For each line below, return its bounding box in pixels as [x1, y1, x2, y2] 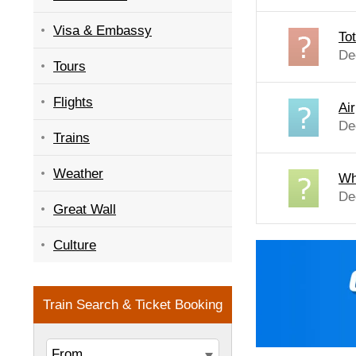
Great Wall [53, 202, 116, 217]
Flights [53, 95, 93, 110]
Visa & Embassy [53, 23, 152, 38]
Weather [53, 166, 103, 181]
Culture [53, 238, 96, 253]
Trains [53, 130, 90, 145]
